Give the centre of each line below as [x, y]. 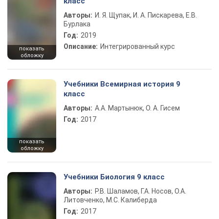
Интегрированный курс [138, 46]
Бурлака [77, 24]
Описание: [81, 46]
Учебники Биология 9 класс [114, 177]
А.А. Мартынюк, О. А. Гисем [137, 108]
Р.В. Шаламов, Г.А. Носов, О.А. [141, 191]
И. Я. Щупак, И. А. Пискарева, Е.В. [146, 15]
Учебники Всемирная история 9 [122, 84]
